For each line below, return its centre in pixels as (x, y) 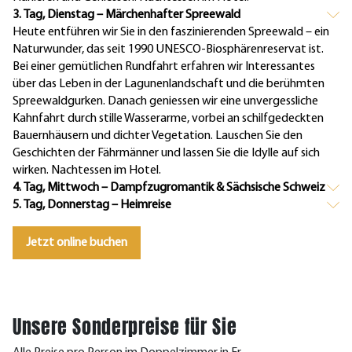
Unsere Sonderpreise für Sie (125, 326)
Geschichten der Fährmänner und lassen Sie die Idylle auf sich (166, 153)
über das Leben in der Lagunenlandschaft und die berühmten (169, 84)
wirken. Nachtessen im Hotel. (87, 170)
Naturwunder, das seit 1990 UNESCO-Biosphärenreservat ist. (168, 49)
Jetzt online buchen (77, 242)
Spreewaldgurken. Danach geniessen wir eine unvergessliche (165, 101)
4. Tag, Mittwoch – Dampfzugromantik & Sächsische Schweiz (169, 187)
